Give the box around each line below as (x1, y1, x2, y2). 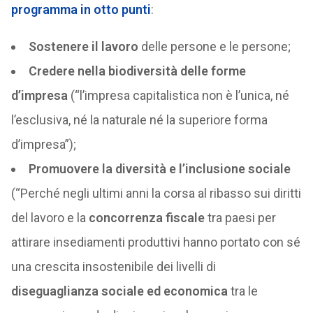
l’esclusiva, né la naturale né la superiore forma (10, 112, 268, 127)
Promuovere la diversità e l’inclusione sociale (28, 161, 291, 176)
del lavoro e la (10, 210, 89, 225)
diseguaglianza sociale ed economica (10, 284, 228, 298)
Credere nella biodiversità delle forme (28, 64, 246, 78)
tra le (227, 284, 258, 298)
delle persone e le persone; (138, 39, 291, 54)
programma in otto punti (10, 2, 151, 17)
